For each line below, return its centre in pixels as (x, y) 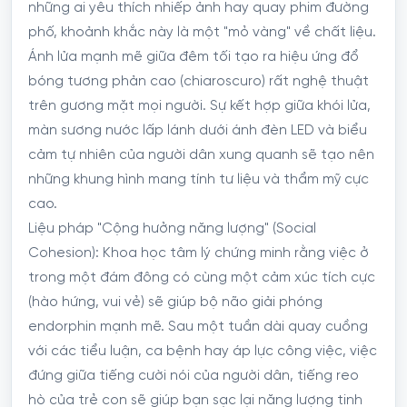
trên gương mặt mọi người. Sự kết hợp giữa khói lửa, (199, 106)
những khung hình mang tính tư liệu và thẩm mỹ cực (199, 179)
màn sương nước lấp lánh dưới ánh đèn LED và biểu (198, 130)
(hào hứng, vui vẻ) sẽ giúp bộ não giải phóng (175, 302)
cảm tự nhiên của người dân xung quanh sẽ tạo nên (201, 155)
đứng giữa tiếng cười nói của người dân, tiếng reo (194, 376)
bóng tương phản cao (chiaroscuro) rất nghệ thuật (199, 81)
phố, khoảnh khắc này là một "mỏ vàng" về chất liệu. (202, 32)
